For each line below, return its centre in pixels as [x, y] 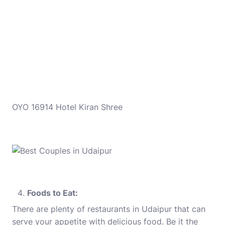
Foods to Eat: [52, 193]
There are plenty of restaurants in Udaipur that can [109, 209]
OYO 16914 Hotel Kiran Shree [67, 107]
